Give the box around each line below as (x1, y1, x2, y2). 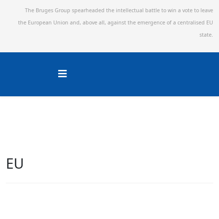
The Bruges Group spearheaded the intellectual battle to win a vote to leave (25, 7, 213, 14)
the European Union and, (18, 19, 83, 26)
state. (199, 31, 213, 38)
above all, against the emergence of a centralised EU (83, 19, 213, 26)
